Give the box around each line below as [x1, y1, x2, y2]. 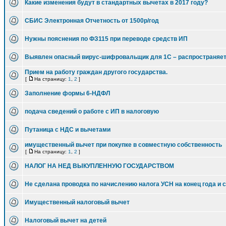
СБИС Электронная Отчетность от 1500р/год [25, 17, 159, 24]
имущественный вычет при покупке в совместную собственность [25, 141, 222, 148]
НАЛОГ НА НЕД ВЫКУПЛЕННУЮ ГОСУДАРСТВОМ [25, 162, 174, 169]
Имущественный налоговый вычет [25, 199, 130, 206]
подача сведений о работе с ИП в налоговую [25, 108, 159, 115]
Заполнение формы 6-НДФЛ [25, 90, 110, 97]
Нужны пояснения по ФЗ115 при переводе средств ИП [25, 35, 188, 42]
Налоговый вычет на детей [25, 217, 106, 224]
